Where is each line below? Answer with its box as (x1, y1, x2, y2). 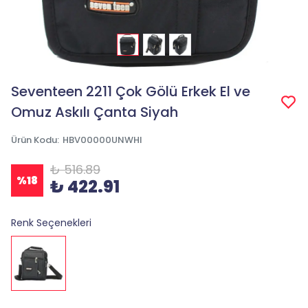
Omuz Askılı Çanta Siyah (11, 102, 178, 122)
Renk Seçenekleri (11, 216, 91, 230)
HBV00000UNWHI (63, 133, 142, 146)
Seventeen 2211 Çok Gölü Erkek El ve (11, 82, 250, 101)
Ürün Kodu (11, 133, 57, 146)
